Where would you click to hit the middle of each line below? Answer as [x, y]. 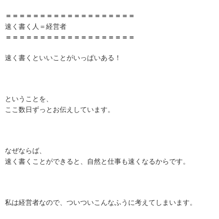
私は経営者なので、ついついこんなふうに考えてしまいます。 [101, 202]
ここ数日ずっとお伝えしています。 [60, 109]
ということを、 [29, 99]
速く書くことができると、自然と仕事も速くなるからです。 [97, 161]
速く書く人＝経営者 [36, 26]
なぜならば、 [25, 151]
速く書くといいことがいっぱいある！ [63, 58]
